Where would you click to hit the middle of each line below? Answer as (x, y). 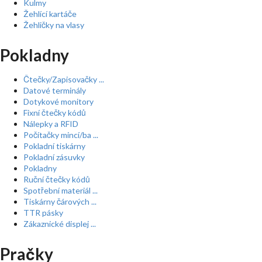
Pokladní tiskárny (54, 146)
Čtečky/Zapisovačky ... (64, 79)
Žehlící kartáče (50, 14)
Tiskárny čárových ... (60, 201)
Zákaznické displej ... (60, 224)
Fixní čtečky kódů (55, 113)
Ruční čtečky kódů (57, 179)
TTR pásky (43, 213)
